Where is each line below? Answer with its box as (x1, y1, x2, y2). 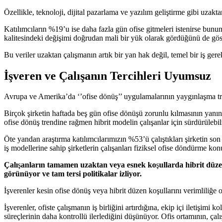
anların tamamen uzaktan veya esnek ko (21, 161, 156, 169)
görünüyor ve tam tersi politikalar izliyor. (4, 169, 142, 178)
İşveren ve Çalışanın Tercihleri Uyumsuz (4, 69, 211, 82)
